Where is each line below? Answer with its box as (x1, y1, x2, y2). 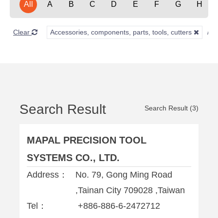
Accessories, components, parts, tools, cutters (50, 28, 194, 36)
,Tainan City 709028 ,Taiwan (75, 185, 185, 195)
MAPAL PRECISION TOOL (27, 135, 146, 145)
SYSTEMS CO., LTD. (27, 152, 120, 163)
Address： (27, 170, 68, 180)
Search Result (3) (145, 104, 199, 112)
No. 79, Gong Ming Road (75, 170, 172, 180)
